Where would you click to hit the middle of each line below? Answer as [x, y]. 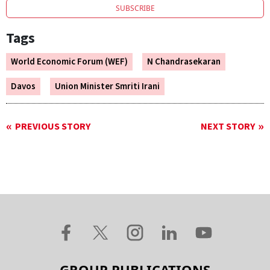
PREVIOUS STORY [53, 127]
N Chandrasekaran [184, 62]
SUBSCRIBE [135, 8]
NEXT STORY [228, 127]
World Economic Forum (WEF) [69, 62]
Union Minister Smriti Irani [107, 87]
